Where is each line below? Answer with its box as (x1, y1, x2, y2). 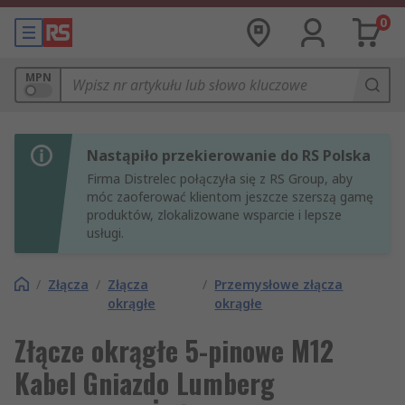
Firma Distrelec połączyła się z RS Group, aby (87, 170, 353, 187)
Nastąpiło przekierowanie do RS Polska (87, 146, 371, 165)
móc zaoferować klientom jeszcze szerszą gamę (87, 188, 373, 205)
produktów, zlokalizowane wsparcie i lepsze (87, 206, 342, 223)
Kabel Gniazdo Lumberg (14, 363, 275, 403)
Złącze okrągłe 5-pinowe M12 (14, 330, 334, 371)
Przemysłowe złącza (214, 276, 344, 293)
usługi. (87, 224, 124, 241)
